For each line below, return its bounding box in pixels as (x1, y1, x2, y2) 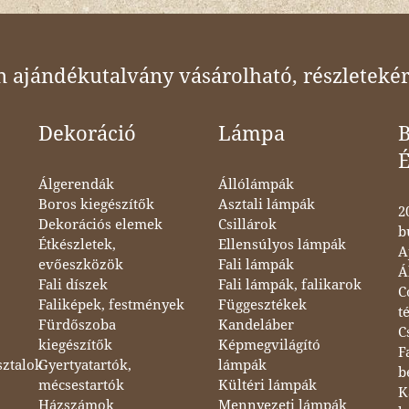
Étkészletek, (37, 236, 116, 253)
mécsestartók (37, 376, 124, 393)
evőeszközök (37, 256, 123, 273)
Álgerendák (37, 175, 114, 193)
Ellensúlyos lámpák (217, 236, 346, 253)
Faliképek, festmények (37, 296, 184, 313)
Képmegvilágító (217, 336, 320, 353)
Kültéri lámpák (217, 376, 317, 393)
